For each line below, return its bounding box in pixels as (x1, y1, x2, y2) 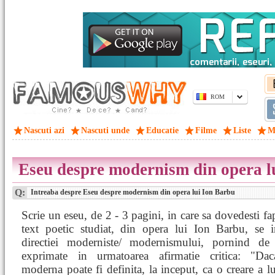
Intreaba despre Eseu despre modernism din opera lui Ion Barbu (29, 188, 235, 196)
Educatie (146, 126, 179, 135)
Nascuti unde (81, 126, 130, 135)
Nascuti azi (24, 126, 64, 135)
